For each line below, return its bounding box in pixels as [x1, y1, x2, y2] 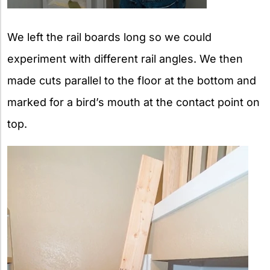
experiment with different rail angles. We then [7, 52, 243, 65]
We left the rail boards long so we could [7, 30, 212, 43]
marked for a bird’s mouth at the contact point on [7, 95, 260, 108]
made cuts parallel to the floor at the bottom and [7, 74, 256, 87]
